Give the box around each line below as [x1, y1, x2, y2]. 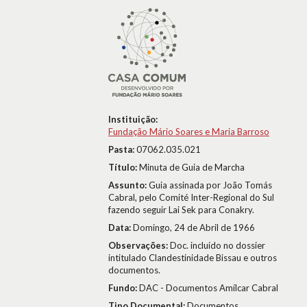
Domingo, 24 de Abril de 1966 [133, 222, 255, 233]
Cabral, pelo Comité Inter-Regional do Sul [108, 192, 274, 203]
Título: [108, 162, 139, 173]
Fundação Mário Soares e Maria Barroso [108, 126, 269, 137]
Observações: [108, 240, 170, 251]
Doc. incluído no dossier [170, 240, 265, 251]
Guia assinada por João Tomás [149, 180, 272, 191]
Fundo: [108, 282, 139, 293]
